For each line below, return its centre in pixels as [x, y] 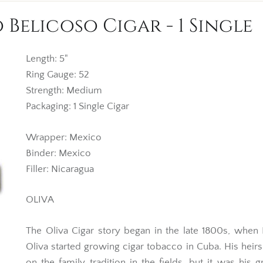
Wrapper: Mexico [64, 137]
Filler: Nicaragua [60, 169]
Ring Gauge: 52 [58, 75]
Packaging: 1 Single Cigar [77, 106]
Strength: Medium [64, 90]
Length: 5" [47, 59]
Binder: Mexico [58, 153]
